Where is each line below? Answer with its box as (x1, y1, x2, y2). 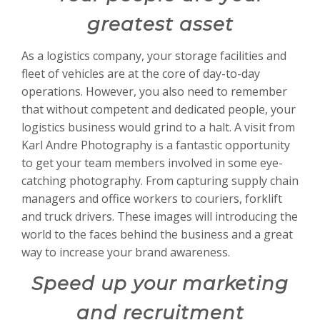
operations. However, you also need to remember (21, 84, 287, 100)
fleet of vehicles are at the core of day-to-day (21, 66, 260, 82)
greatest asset (86, 12, 234, 36)
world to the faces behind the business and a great (21, 226, 293, 243)
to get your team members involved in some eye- (21, 155, 283, 171)
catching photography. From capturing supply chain (21, 173, 299, 189)
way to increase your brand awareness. (21, 244, 230, 261)
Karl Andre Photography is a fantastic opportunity (21, 137, 290, 154)
